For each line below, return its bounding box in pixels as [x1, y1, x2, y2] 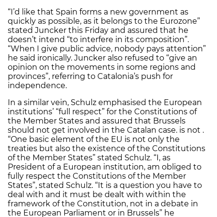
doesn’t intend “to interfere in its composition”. [8, 34, 189, 44]
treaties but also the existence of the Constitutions [8, 143, 205, 153]
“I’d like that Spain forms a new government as [8, 7, 188, 16]
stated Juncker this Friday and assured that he [8, 25, 188, 35]
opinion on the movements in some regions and [8, 62, 196, 72]
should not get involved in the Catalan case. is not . [8, 125, 204, 135]
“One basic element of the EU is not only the [8, 134, 180, 144]
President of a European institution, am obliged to [8, 162, 201, 171]
